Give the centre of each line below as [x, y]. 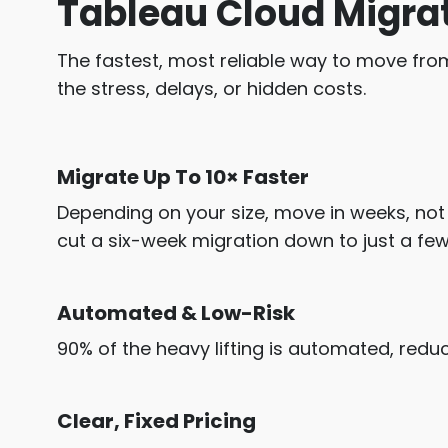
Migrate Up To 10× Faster [183, 177]
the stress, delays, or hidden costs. [211, 89]
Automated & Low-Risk [176, 313]
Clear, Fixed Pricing [156, 421]
